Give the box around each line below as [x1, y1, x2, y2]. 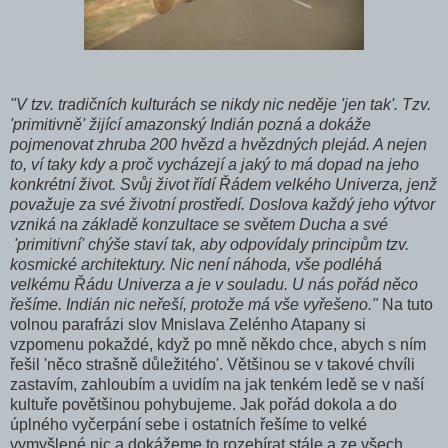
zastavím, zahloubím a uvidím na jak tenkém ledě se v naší [10, 376, 424, 394]
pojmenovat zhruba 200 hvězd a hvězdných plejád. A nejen [10, 136, 427, 154]
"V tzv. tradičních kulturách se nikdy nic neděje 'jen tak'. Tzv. [10, 96, 431, 114]
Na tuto [378, 296, 433, 314]
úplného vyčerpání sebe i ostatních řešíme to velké [10, 416, 367, 434]
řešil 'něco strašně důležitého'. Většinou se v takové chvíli [10, 356, 415, 374]
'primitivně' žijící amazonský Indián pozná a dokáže [10, 116, 371, 134]
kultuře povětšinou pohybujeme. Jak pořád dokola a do [10, 396, 397, 414]
